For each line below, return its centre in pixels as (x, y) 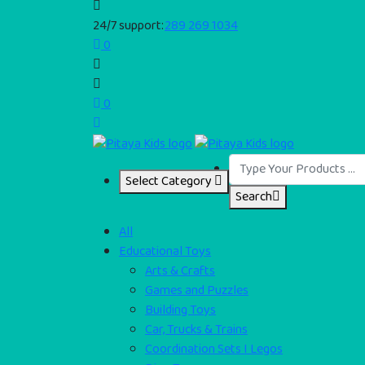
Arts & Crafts (180, 270)
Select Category (169, 181)
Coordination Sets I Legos (214, 349)
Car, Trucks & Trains (196, 329)
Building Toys (180, 310)
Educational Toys (165, 251)
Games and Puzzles (197, 290)
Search (254, 196)
